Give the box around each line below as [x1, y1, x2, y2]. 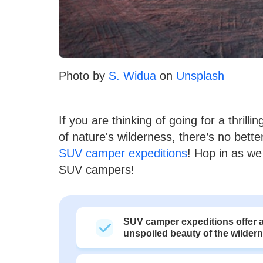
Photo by [59, 69, 109, 82]
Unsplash [176, 69, 224, 82]
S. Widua [109, 69, 156, 82]
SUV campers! [59, 163, 134, 176]
